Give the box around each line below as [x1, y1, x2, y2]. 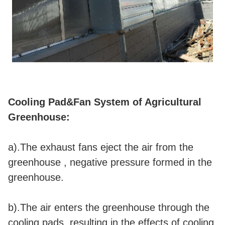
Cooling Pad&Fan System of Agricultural [8, 96, 201, 107]
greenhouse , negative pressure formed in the [8, 156, 212, 168]
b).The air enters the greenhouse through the [8, 201, 209, 213]
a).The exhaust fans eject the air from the [8, 141, 193, 153]
